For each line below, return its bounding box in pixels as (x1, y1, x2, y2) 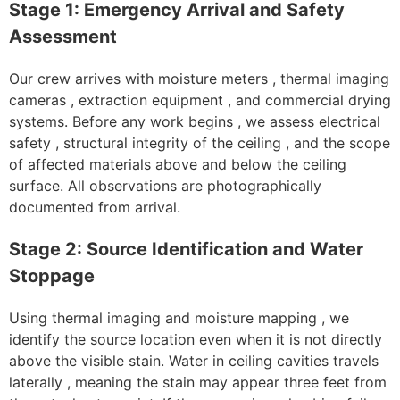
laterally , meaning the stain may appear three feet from (9, 373, 387, 392)
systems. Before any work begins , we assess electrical (9, 112, 380, 131)
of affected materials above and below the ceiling (9, 155, 346, 174)
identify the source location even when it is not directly (9, 330, 382, 349)
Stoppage (9, 265, 95, 287)
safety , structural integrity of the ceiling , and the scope (9, 134, 390, 153)
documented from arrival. (9, 198, 180, 217)
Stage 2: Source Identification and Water (9, 238, 363, 261)
